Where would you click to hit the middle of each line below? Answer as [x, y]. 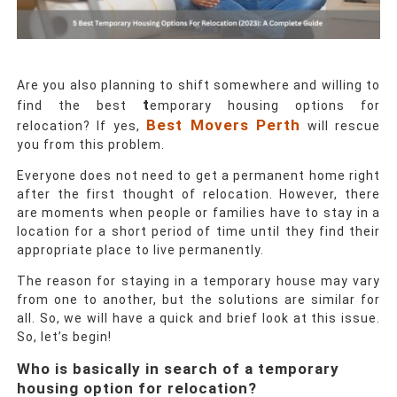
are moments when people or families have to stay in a [198, 213]
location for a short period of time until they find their [198, 232]
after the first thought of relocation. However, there [198, 195]
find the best [79, 106]
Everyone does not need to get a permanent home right [198, 176]
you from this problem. [90, 145]
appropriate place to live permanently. [142, 250]
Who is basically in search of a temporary [178, 369]
